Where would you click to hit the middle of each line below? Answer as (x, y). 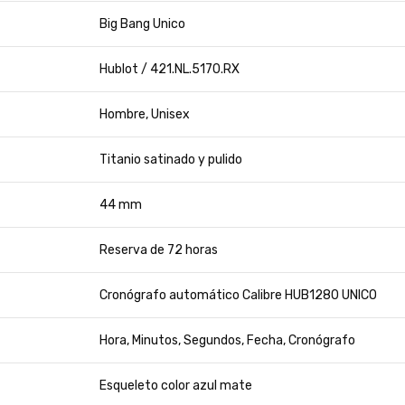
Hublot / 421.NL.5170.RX (170, 69)
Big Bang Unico (142, 24)
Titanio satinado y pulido (171, 160)
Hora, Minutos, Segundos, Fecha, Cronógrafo (227, 340)
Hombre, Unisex (145, 114)
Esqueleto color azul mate (176, 386)
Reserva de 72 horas (159, 250)
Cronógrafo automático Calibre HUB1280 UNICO (238, 295)
